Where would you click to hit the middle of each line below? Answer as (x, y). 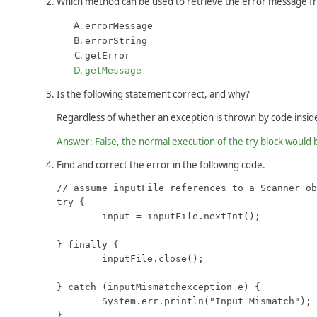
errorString (116, 40)
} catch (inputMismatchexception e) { (158, 287)
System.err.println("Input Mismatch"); (79, 301)
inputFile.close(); (79, 259)
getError (108, 55)
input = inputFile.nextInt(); (79, 217)
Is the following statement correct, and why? (153, 94)
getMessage (113, 70)
